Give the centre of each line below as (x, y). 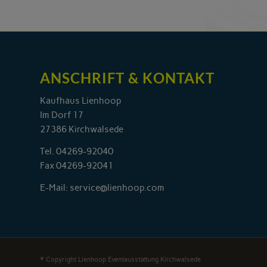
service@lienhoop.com (117, 187)
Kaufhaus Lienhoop (81, 101)
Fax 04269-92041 (77, 165)
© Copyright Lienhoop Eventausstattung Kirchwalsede (120, 259)
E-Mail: (55, 187)
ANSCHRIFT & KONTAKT (127, 78)
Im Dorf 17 (62, 115)
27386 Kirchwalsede (82, 130)
